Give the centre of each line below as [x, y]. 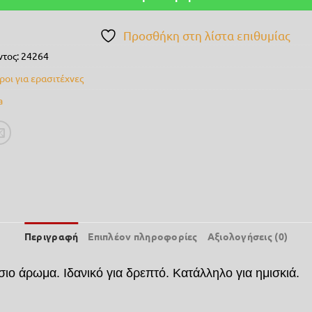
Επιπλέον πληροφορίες [143, 236]
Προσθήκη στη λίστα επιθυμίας [207, 35]
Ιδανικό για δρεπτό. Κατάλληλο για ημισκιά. [181, 273]
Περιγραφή [51, 236]
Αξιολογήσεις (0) [248, 236]
